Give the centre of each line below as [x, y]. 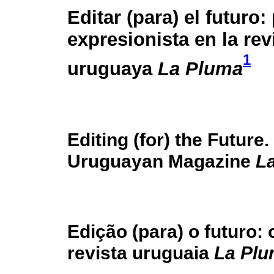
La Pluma [200, 69]
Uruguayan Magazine [161, 161]
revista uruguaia [141, 253]
